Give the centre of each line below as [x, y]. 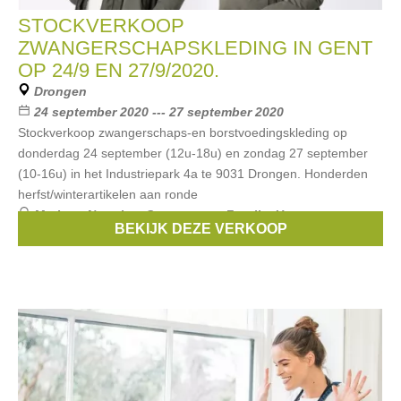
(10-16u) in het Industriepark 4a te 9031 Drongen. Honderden [193, 174]
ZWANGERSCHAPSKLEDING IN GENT [195, 48]
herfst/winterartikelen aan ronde [108, 194]
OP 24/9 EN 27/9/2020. [119, 70]
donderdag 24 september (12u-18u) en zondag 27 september [193, 153]
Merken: [60, 215]
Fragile [247, 215]
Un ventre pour [320, 215]
